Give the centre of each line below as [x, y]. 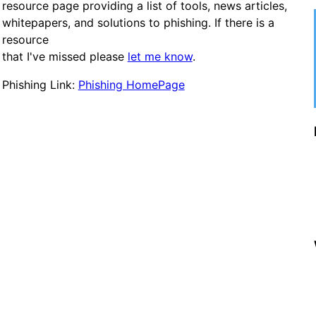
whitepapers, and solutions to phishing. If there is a [138, 22]
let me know [160, 56]
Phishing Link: [40, 84]
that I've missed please [65, 56]
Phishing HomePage [131, 84]
